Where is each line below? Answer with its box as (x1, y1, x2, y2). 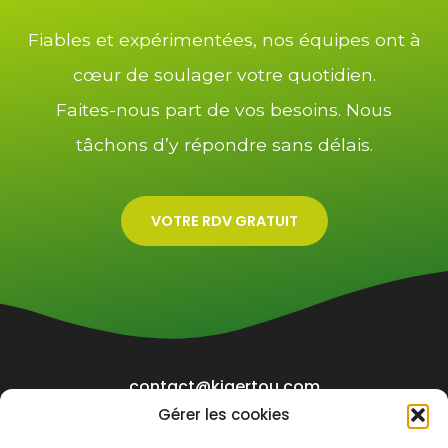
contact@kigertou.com (128, 375, 320, 399)
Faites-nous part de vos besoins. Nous (56, 98, 392, 120)
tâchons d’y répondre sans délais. (75, 133, 373, 155)
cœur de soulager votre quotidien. (72, 63, 376, 85)
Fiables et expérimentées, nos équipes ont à (27, 28, 421, 50)
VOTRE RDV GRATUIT (150, 211, 298, 232)
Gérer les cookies (158, 403, 290, 425)
